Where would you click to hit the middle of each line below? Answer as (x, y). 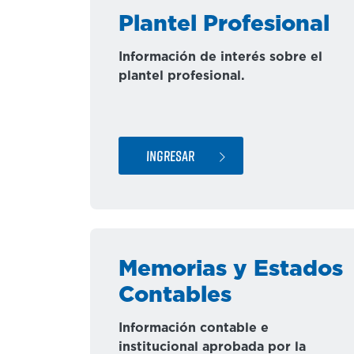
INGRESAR (170, 155)
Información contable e (194, 328)
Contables (175, 296)
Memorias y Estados (231, 269)
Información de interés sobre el (220, 57)
